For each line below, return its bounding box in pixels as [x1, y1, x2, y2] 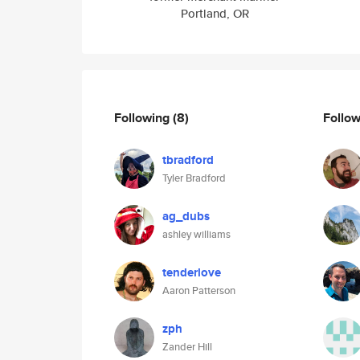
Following [114, 108, 173, 127]
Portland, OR [180, 5, 249, 22]
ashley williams [162, 227, 231, 242]
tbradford [162, 151, 214, 169]
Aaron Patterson [162, 283, 235, 298]
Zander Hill [162, 339, 212, 354]
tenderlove [162, 264, 221, 281]
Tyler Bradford [162, 170, 226, 186]
